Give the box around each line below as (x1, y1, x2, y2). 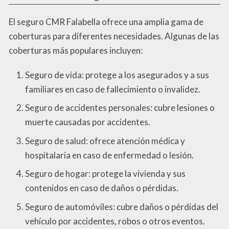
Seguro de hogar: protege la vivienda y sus (25, 168, 186, 179)
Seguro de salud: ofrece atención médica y (25, 135, 185, 146)
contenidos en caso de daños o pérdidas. (25, 182, 178, 194)
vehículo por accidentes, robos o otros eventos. (25, 215, 205, 226)
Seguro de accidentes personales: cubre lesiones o (25, 102, 215, 113)
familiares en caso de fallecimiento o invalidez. (25, 83, 200, 95)
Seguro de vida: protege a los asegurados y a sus (25, 69, 209, 80)
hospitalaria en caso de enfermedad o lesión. (25, 149, 194, 161)
